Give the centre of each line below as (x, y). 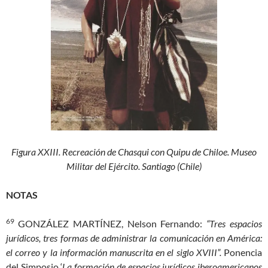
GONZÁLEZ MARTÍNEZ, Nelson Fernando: (112, 224)
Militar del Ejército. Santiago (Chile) (134, 166)
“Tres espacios (234, 224)
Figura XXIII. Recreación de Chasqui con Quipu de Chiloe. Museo (134, 152)
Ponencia (242, 252)
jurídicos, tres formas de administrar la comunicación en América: (134, 238)
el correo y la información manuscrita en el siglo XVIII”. (114, 252)
